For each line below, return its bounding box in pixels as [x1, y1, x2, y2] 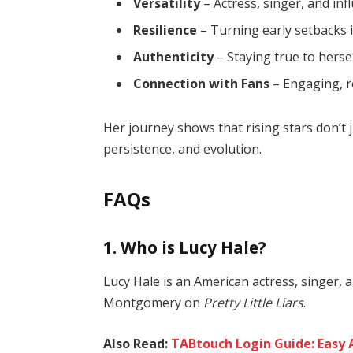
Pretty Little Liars [203, 294, 304, 312]
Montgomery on [103, 294, 204, 312]
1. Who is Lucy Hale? [103, 236, 267, 258]
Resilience [133, 20, 198, 39]
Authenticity [133, 47, 214, 65]
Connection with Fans [133, 74, 270, 92]
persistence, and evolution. [103, 139, 262, 158]
